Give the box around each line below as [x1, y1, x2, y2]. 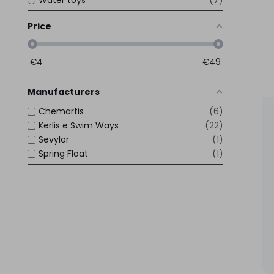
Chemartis [39, 105, 84, 117]
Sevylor [39, 133, 69, 146]
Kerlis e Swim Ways [39, 119, 119, 131]
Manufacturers [28, 85, 100, 98]
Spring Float [39, 147, 88, 160]
